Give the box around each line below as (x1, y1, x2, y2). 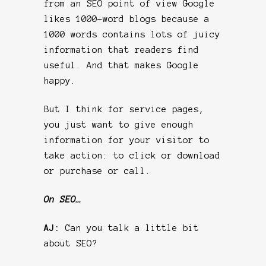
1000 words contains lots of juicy (44, 29, 220, 39)
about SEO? (44, 238, 97, 248)
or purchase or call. (44, 166, 151, 176)
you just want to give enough (44, 119, 194, 129)
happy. (44, 75, 76, 85)
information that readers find (44, 45, 199, 55)
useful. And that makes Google (44, 60, 199, 70)
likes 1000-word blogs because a (44, 14, 210, 24)
